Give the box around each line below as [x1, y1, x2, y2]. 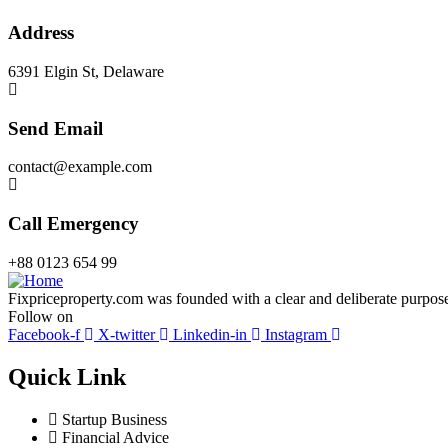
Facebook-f [8, 325, 80, 343]
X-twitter [98, 325, 155, 343]
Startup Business [62, 410, 167, 428]
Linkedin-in [173, 325, 247, 343]
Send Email [8, 117, 103, 139]
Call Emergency [8, 213, 139, 235]
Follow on [8, 307, 73, 325]
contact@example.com [8, 158, 152, 176]
